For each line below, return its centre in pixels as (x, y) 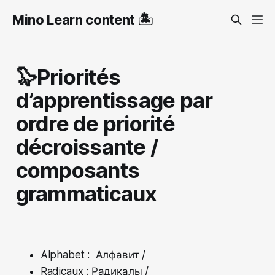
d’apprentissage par (114, 100)
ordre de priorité (95, 123)
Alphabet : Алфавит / (93, 254)
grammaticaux (86, 193)
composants (78, 170)
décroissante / (87, 146)
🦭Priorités (68, 76)
